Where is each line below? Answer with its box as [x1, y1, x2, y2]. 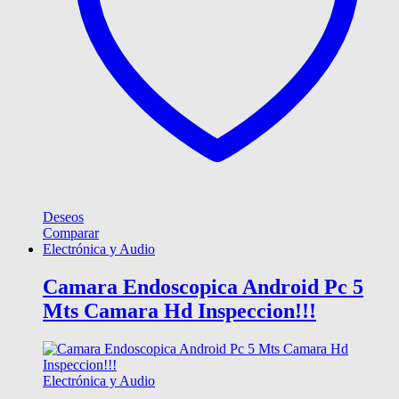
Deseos [43, 209, 84, 225]
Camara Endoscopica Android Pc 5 [43, 275, 363, 299]
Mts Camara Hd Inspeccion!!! [43, 299, 316, 323]
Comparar [43, 225, 99, 241]
